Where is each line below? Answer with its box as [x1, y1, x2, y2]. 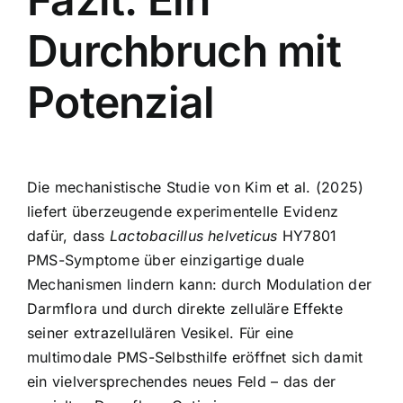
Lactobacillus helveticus [109, 226, 278, 245]
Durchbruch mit [27, 24, 341, 78]
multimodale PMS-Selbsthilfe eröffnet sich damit [27, 347, 363, 366]
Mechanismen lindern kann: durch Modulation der [27, 274, 372, 293]
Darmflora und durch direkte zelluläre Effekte [27, 299, 343, 318]
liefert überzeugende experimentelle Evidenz [27, 201, 339, 220]
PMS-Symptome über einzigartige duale [27, 250, 305, 269]
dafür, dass [27, 226, 110, 245]
